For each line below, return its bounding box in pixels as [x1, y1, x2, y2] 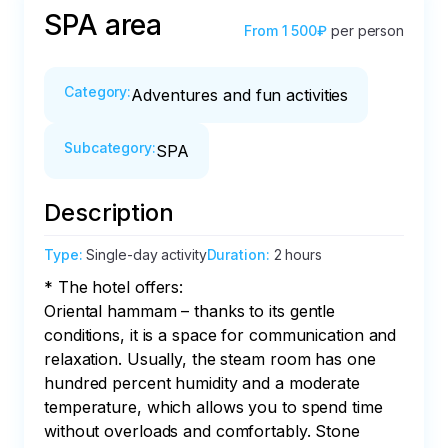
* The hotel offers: [44, 277, 184, 297]
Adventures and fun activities [131, 85, 349, 105]
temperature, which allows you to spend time [44, 397, 388, 417]
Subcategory [64, 139, 152, 156]
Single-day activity [86, 246, 207, 263]
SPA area [44, 8, 163, 42]
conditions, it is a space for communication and [44, 325, 402, 345]
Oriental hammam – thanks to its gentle [44, 301, 341, 321]
